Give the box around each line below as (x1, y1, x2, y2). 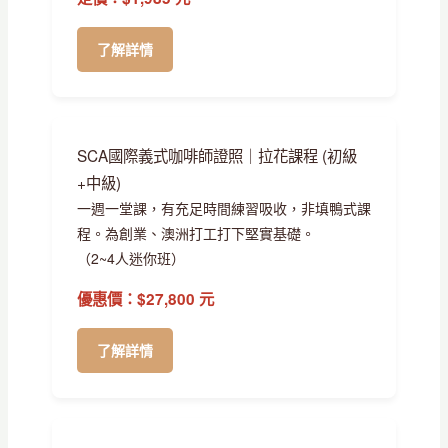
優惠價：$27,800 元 (76, 287, 214, 310)
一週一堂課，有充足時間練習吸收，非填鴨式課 (76, 197, 371, 218)
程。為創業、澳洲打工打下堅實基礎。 (76, 222, 315, 243)
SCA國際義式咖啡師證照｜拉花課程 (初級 (76, 143, 357, 166)
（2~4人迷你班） (76, 247, 185, 268)
